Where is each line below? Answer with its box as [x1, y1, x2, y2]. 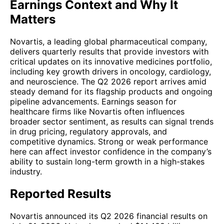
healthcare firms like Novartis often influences [10, 106, 184, 116]
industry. [10, 166, 42, 176]
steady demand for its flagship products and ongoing [10, 86, 212, 96]
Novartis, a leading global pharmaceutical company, [10, 36, 207, 46]
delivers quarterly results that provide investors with [10, 46, 208, 56]
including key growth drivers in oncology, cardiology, [10, 66, 211, 76]
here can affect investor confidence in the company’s [10, 146, 211, 156]
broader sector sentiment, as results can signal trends [10, 116, 213, 126]
